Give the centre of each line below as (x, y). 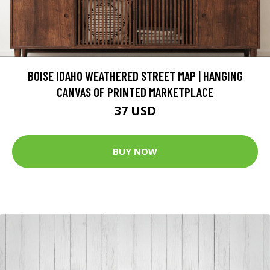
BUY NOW (135, 152)
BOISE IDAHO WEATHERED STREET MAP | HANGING (135, 75)
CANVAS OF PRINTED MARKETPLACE (135, 92)
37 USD (135, 110)
